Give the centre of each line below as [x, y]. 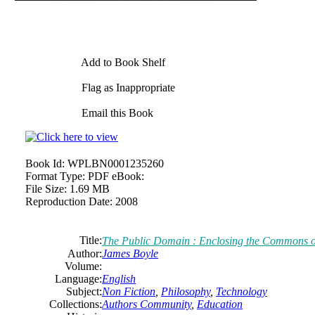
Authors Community [147, 304]
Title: [91, 240]
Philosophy [186, 291]
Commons [285, 241]
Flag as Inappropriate [127, 88]
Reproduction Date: [69, 201]
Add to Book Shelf [122, 62]
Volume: [83, 266]
